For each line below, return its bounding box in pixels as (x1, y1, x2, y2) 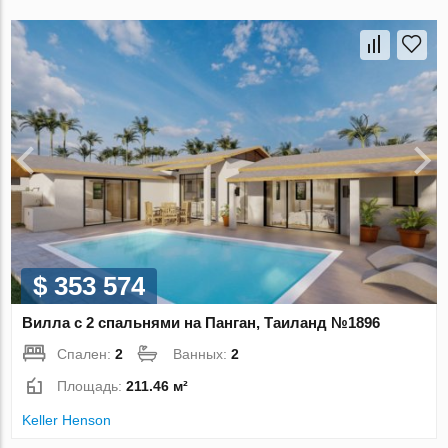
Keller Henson (22, 411, 112, 428)
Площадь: (57, 377, 127, 394)
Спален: (57, 345, 116, 362)
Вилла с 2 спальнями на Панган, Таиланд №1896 (22, 313, 381, 331)
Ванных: (173, 345, 232, 362)
